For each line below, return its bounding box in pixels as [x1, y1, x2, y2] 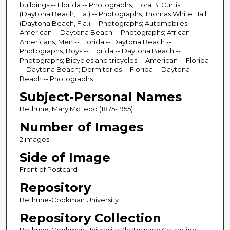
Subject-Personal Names [19, 89, 182, 104]
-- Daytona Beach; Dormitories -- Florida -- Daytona [19, 65, 190, 73]
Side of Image [19, 149, 110, 165]
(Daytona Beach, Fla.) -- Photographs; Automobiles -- [19, 18, 194, 27]
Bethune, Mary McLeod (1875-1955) [19, 104, 133, 113]
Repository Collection [19, 210, 161, 225]
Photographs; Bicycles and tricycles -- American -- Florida [19, 55, 209, 64]
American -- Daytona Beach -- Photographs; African [19, 28, 190, 36]
